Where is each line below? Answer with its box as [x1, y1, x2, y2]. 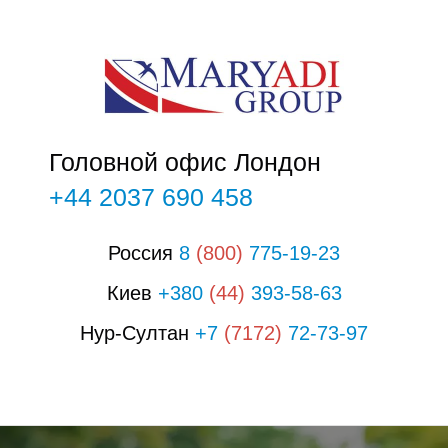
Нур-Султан [80, 322, 195, 344]
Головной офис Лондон [49, 148, 321, 176]
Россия [108, 242, 179, 264]
